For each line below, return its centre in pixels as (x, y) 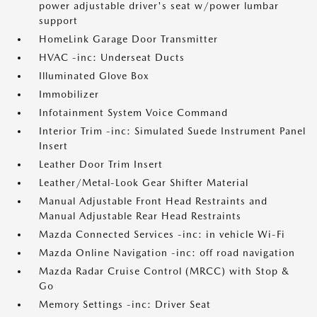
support (58, 21)
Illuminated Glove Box (94, 76)
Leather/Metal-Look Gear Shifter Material (144, 183)
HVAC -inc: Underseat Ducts (112, 57)
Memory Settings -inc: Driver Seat (125, 304)
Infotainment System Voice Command (133, 113)
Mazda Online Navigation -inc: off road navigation (167, 253)
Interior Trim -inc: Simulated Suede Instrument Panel (172, 131)
